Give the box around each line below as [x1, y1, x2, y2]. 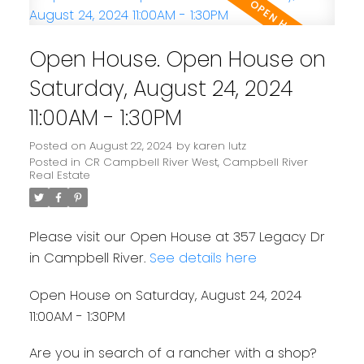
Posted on [28, 137, 89, 154]
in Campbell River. [28, 248, 149, 267]
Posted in [28, 154, 80, 170]
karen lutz [193, 137, 246, 154]
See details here [149, 248, 257, 267]
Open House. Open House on [28, 43, 326, 74]
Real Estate [28, 167, 90, 183]
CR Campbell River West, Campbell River [84, 154, 308, 170]
